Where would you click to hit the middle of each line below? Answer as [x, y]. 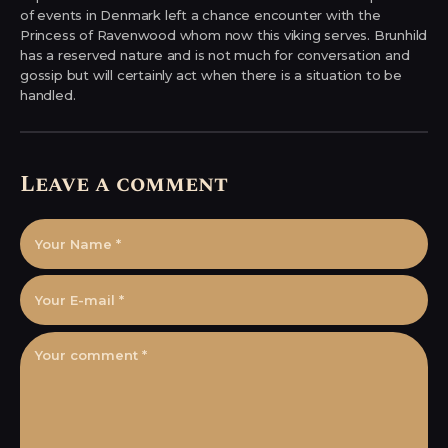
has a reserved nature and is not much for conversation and [215, 54]
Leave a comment [124, 184]
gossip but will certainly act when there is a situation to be [211, 74]
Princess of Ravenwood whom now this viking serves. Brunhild [224, 34]
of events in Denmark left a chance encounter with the [200, 14]
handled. [48, 94]
